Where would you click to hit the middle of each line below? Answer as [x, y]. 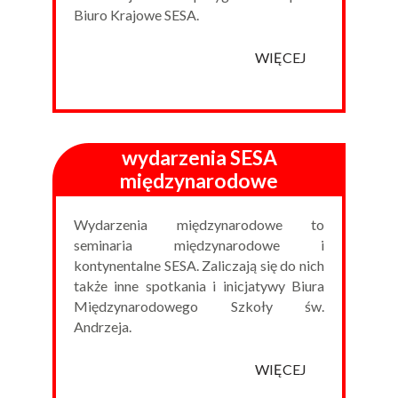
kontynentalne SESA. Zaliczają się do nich [199, 265]
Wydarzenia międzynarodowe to [199, 224]
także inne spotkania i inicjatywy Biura [199, 285]
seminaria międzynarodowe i [199, 244]
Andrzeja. [103, 326]
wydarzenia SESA [199, 157]
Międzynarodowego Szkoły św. [199, 306]
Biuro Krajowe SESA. [136, 14]
